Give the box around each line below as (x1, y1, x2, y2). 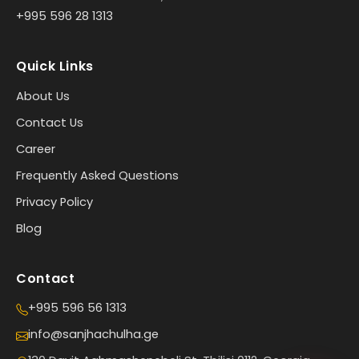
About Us (16, 87, 70, 104)
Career (16, 140, 55, 157)
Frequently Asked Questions (16, 167, 179, 184)
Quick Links (16, 56, 95, 75)
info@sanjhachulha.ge (28, 325, 159, 342)
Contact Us (16, 114, 83, 131)
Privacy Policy (16, 193, 93, 210)
